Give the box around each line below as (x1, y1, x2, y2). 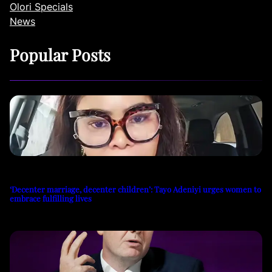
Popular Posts (10, 43, 110, 66)
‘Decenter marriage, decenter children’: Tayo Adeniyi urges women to (10, 183, 261, 194)
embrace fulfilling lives (10, 192, 92, 203)
